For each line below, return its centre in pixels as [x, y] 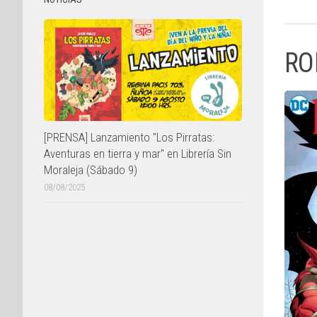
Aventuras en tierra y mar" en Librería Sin [138, 153]
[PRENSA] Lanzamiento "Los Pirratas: [129, 137]
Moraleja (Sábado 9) [91, 169]
